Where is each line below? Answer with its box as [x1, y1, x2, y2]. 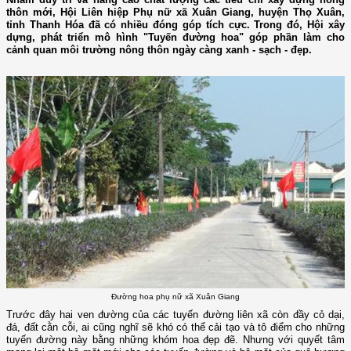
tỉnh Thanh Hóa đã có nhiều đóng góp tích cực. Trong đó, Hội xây [6, 19, 345, 31]
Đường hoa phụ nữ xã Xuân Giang [111, 292, 240, 302]
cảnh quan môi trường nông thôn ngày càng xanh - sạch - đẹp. [6, 44, 312, 56]
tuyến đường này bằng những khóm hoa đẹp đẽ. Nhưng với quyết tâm [6, 333, 345, 346]
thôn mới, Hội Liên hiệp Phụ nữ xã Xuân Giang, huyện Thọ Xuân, [6, 6, 345, 19]
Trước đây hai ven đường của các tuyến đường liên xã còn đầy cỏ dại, [6, 308, 345, 320]
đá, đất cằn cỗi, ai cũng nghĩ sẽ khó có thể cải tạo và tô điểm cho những [6, 320, 345, 333]
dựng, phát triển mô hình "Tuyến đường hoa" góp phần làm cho [6, 31, 345, 44]
